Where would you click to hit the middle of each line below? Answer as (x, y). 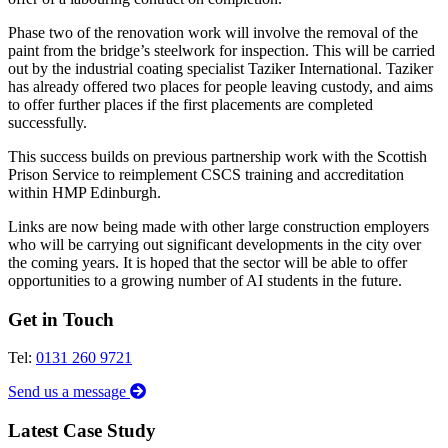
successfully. (47, 122)
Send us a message (69, 392)
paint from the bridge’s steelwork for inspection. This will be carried (221, 50)
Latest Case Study (82, 431)
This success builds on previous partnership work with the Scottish (217, 156)
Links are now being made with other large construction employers (218, 226)
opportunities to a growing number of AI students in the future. (205, 280)
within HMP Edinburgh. (84, 192)
